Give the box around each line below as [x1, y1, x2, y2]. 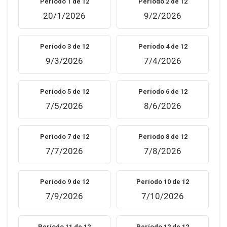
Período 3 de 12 [40, 43, 89, 50]
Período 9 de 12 [40, 178, 89, 185]
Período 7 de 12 [40, 133, 89, 140]
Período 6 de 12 [138, 88, 187, 95]
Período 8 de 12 [138, 133, 187, 140]
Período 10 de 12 [136, 178, 189, 185]
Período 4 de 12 [138, 43, 187, 50]
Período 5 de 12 [40, 88, 89, 95]
